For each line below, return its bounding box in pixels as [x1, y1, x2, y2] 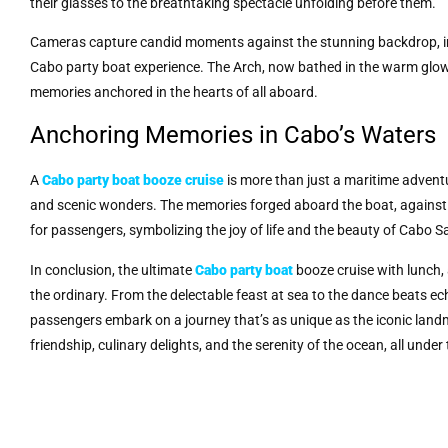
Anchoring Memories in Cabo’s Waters [30, 121, 436, 150]
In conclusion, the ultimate [30, 261, 195, 278]
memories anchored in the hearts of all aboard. [30, 84, 318, 101]
